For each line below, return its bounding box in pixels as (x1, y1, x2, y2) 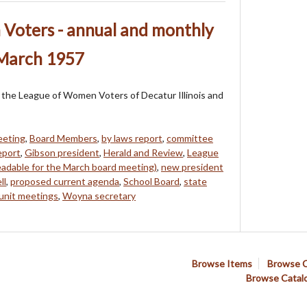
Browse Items (192, 257, 252, 269)
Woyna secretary (62, 189, 136, 201)
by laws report (101, 132, 162, 144)
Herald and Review (103, 146, 183, 158)
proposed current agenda (10, 175, 119, 187)
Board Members (29, 132, 97, 144)
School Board (123, 175, 180, 187)
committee (167, 132, 213, 144)
